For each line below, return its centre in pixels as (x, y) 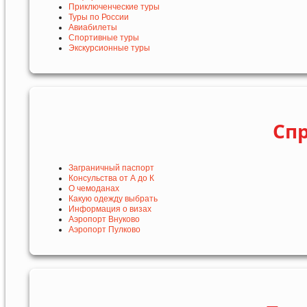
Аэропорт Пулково (105, 230)
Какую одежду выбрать (113, 199)
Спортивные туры (104, 38)
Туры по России (99, 17)
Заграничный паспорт (111, 168)
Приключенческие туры (114, 7)
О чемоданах (94, 189)
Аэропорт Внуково (104, 220)
